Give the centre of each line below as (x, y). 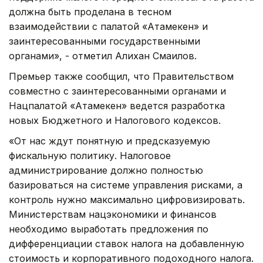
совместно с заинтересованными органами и (117, 91)
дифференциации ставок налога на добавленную (127, 243)
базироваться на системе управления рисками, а (126, 185)
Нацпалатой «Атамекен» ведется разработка (117, 105)
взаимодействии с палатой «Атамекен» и (108, 26)
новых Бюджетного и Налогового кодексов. (115, 120)
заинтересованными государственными (104, 41)
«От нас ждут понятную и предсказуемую (109, 141)
